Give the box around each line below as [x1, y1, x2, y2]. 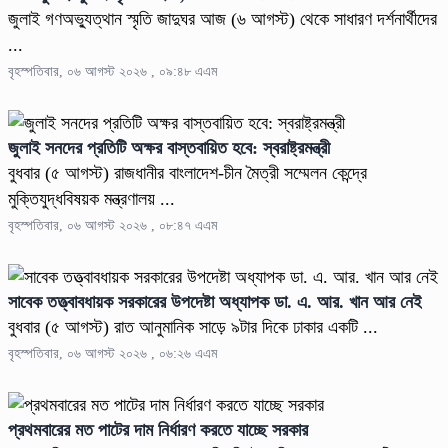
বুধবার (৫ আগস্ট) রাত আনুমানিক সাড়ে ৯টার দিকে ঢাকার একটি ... [8, 316, 378, 337]
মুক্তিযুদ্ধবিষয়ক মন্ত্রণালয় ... [8, 188, 175, 209]
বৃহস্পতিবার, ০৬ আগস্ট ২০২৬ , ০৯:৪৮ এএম [8, 63, 217, 79]
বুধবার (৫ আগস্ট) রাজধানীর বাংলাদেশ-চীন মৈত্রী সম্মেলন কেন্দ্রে [8, 162, 367, 183]
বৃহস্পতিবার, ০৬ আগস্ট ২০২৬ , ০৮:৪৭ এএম [8, 217, 217, 233]
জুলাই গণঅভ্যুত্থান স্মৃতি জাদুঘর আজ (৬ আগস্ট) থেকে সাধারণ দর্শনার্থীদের [8, 8, 437, 29]
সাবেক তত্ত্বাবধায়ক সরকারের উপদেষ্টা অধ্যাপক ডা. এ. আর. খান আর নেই [8, 291, 422, 312]
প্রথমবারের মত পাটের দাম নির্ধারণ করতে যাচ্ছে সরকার [8, 419, 308, 440]
